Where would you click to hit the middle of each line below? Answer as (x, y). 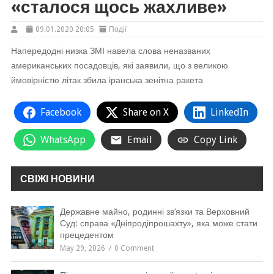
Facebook (61, 112)
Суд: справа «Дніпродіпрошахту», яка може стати (158, 223)
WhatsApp (63, 140)
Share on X (146, 112)
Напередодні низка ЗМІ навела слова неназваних (110, 51)
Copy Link (215, 140)
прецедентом (87, 235)
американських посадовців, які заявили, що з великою (119, 65)
